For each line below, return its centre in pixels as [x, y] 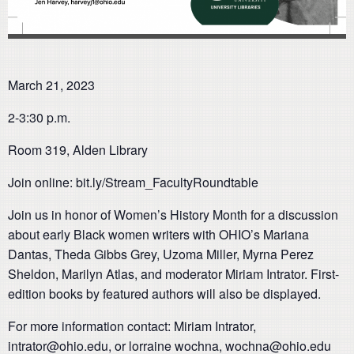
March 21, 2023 [51, 85]
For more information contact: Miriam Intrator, [132, 326]
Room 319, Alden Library [78, 149]
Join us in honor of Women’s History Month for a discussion [173, 214]
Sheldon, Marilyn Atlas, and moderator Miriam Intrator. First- [173, 273]
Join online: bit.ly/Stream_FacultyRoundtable [133, 182]
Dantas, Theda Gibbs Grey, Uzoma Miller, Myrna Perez [161, 254]
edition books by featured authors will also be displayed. [164, 293]
